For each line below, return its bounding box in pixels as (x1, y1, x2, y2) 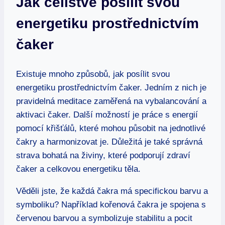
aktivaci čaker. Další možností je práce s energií (16, 109, 198, 120)
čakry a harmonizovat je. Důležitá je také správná (16, 137, 202, 147)
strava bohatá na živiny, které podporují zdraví (16, 150, 190, 160)
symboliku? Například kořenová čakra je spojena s (16, 199, 206, 209)
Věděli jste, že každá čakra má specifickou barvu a (16, 186, 208, 196)
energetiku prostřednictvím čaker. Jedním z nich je (16, 82, 206, 92)
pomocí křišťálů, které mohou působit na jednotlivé (16, 123, 205, 133)
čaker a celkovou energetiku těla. (16, 164, 141, 174)
